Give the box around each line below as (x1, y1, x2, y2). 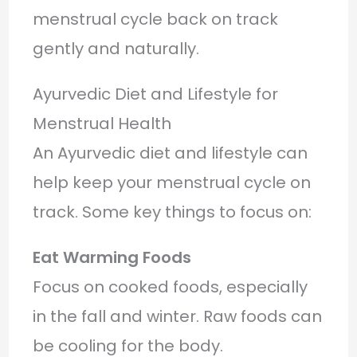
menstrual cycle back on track (32, 7, 278, 30)
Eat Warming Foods (32, 245, 191, 269)
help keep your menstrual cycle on (32, 171, 311, 194)
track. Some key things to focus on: (32, 200, 312, 223)
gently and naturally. (32, 37, 199, 60)
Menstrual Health (32, 112, 171, 135)
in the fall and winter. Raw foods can (32, 304, 322, 328)
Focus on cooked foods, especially (32, 275, 308, 298)
